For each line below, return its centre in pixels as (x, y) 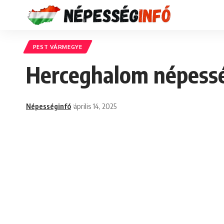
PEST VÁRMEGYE (57, 47)
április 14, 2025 (95, 106)
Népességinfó (48, 106)
